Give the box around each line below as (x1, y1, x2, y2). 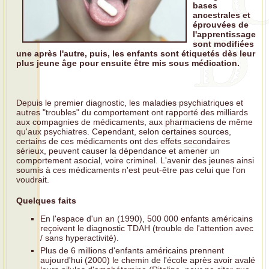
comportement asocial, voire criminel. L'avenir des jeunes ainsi (16, 156, 254, 166)
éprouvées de (193, 20, 249, 30)
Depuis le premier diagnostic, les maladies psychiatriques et (16, 98, 243, 108)
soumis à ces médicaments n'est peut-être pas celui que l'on (16, 165, 246, 175)
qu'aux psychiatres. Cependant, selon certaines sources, (16, 127, 231, 137)
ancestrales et (193, 10, 250, 20)
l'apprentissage (193, 29, 256, 40)
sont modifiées (193, 39, 254, 49)
